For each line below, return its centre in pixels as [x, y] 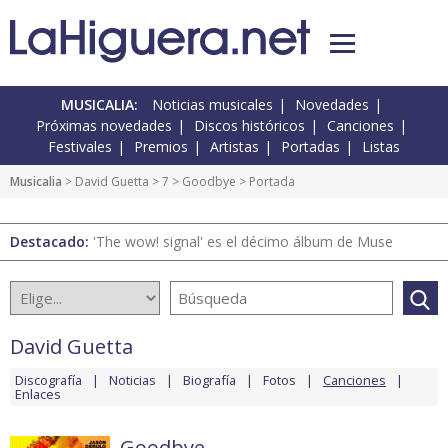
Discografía [48, 380]
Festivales [80, 147]
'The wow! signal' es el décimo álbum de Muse [243, 242]
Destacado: [51, 242]
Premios [161, 147]
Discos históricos [249, 126]
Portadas [310, 147]
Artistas [234, 147]
